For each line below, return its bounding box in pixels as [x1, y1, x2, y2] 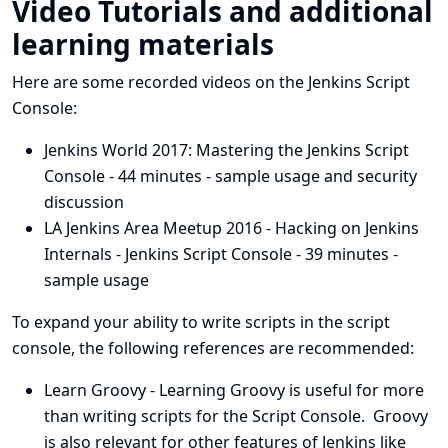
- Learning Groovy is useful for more [146, 379, 424, 401]
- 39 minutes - [292, 243, 398, 265]
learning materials [12, 25, 274, 63]
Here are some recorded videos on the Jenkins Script [12, 71, 410, 93]
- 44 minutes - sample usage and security [105, 165, 417, 187]
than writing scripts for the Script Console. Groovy [44, 405, 428, 427]
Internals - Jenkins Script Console [44, 243, 292, 265]
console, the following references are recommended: [12, 337, 414, 359]
